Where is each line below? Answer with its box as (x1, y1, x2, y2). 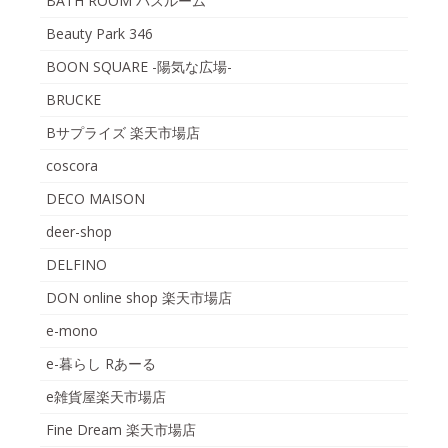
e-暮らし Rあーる (46, 353, 156, 373)
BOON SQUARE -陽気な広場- (46, 56, 232, 76)
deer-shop (46, 221, 112, 241)
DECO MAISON (46, 188, 145, 208)
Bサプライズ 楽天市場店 (46, 122, 200, 142)
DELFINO (46, 254, 107, 274)
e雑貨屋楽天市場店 (46, 386, 166, 406)
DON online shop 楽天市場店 (46, 287, 232, 307)
